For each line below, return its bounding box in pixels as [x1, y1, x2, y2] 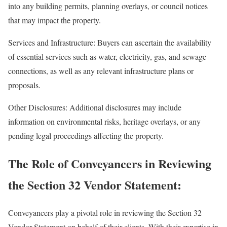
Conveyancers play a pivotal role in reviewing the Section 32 [8, 207, 202, 218]
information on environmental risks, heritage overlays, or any [8, 116, 201, 127]
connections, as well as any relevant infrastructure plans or [8, 65, 194, 76]
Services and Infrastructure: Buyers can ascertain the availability [8, 36, 211, 48]
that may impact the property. [8, 14, 101, 25]
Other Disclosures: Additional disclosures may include [8, 101, 181, 112]
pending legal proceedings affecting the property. [8, 130, 164, 141]
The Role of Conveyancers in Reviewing [8, 154, 211, 172]
